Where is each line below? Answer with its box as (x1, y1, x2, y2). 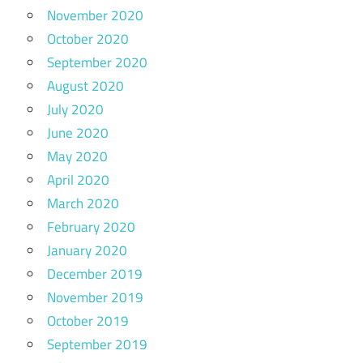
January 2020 (47, 239, 127, 261)
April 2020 (47, 169, 109, 190)
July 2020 (47, 98, 104, 120)
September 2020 (47, 51, 147, 73)
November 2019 (47, 286, 143, 308)
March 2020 (47, 192, 119, 214)
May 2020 (47, 145, 108, 167)
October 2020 (47, 28, 129, 49)
